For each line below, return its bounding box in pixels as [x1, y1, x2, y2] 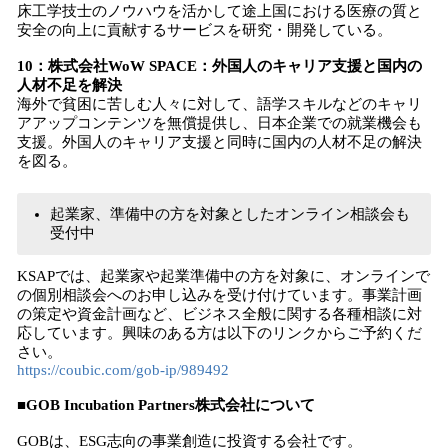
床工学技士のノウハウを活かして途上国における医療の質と [17, 3, 422, 19]
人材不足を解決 [17, 77, 122, 93]
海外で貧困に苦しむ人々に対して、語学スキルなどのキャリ [17, 96, 422, 112]
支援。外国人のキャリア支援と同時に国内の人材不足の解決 [17, 134, 422, 150]
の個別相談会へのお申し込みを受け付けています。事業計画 [17, 287, 422, 303]
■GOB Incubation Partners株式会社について [17, 397, 315, 413]
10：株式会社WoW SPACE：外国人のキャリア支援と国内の [17, 58, 422, 74]
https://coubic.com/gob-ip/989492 [17, 362, 229, 378]
